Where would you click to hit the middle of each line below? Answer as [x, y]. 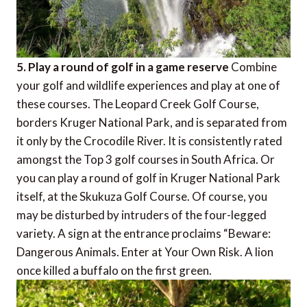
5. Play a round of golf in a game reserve [123, 66]
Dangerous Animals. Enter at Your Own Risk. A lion [145, 251]
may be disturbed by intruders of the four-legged [142, 214]
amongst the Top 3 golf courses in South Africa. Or [146, 159]
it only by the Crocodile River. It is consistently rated [149, 140]
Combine [253, 66]
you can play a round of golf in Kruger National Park [148, 177]
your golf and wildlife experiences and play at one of [148, 85]
